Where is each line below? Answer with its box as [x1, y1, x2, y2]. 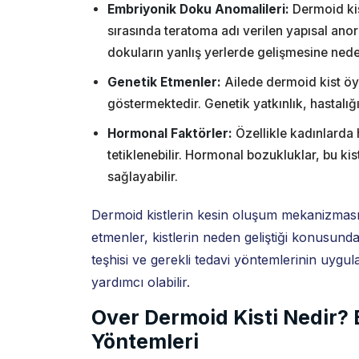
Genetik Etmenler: [107, 75, 221, 90]
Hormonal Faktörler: [107, 126, 232, 141]
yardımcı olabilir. [91, 274, 190, 290]
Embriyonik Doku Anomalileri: [107, 2, 289, 17]
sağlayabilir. [107, 169, 178, 184]
